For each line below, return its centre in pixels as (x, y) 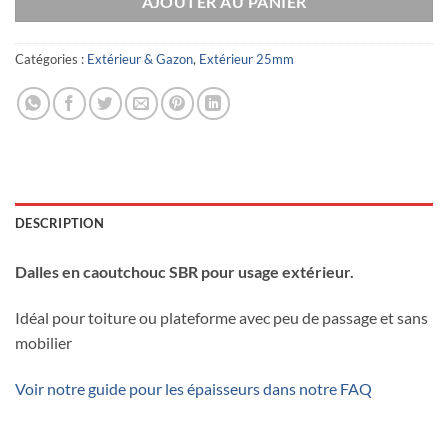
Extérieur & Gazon (140, 59)
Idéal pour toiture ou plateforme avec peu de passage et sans (221, 318)
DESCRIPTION (59, 223)
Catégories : (51, 59)
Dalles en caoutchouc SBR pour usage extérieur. (184, 272)
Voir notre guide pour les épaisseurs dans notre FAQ (193, 388)
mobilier (43, 343)
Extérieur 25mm (246, 59)
